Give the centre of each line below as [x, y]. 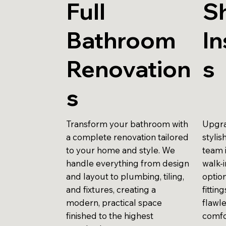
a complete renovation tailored [128, 137]
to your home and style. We [121, 150]
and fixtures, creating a [111, 189]
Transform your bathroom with [127, 124]
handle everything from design [128, 163]
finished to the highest [110, 215]
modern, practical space [114, 202]
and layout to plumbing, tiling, [125, 176]
